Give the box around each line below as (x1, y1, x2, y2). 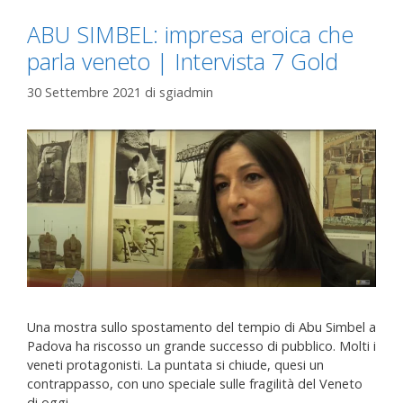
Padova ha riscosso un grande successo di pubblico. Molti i (27, 336, 376, 354)
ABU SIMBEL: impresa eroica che (27, 19, 354, 50)
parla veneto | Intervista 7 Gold (27, 46, 338, 77)
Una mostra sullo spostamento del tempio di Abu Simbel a (27, 318, 376, 336)
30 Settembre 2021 (27, 84, 141, 102)
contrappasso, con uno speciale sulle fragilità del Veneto (27, 374, 363, 392)
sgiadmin (159, 84, 213, 102)
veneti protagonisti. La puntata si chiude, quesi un (27, 355, 324, 373)
